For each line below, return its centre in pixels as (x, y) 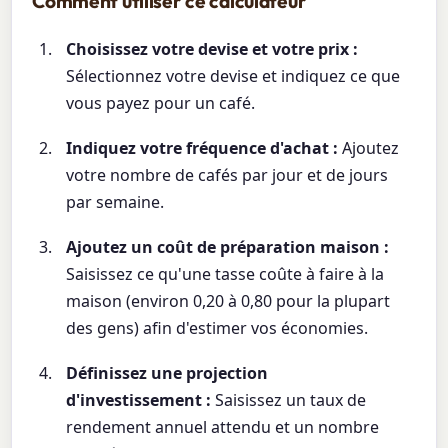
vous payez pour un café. (161, 102)
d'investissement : (139, 399)
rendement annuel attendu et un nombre (223, 426)
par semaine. (115, 201)
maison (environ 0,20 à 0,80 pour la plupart (228, 300)
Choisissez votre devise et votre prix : (212, 48)
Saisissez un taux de (289, 399)
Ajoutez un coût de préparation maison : (228, 246)
